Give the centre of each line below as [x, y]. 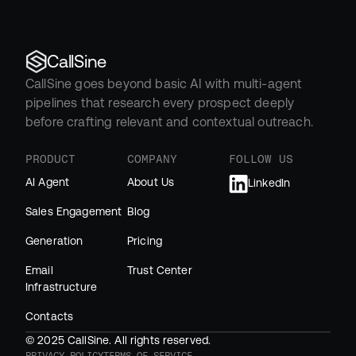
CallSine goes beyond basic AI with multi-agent [164, 83]
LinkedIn [269, 183]
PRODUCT [50, 159]
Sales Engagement [74, 211]
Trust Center [160, 270]
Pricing [145, 240]
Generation [54, 240]
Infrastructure [61, 286]
